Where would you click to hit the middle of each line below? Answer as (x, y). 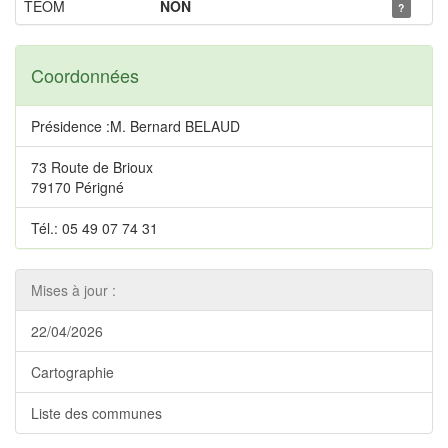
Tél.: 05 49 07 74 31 (94, 228)
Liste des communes (96, 413)
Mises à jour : (73, 290)
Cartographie (72, 372)
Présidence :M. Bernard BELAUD (135, 126)
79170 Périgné (77, 187)
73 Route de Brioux (92, 167)
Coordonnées (85, 75)
